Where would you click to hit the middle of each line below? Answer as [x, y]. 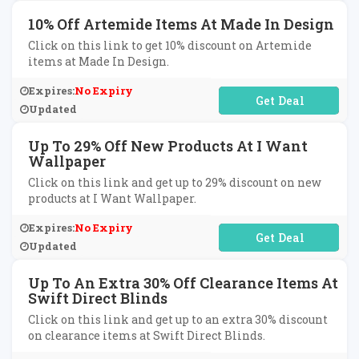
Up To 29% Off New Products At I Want [168, 146]
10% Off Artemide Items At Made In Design [181, 24]
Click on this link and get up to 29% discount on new [175, 182]
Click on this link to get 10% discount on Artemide [170, 45]
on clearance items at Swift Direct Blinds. [147, 335]
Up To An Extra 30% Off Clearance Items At [183, 283]
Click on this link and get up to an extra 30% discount [178, 319]
